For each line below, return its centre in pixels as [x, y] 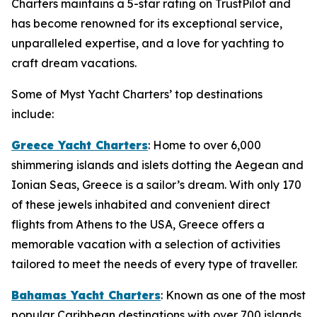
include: [33, 114]
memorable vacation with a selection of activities [146, 244]
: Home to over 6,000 [204, 145]
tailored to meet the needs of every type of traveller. [154, 264]
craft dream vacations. [74, 63]
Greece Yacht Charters [80, 145]
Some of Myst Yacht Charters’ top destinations [137, 94]
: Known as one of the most [233, 295]
